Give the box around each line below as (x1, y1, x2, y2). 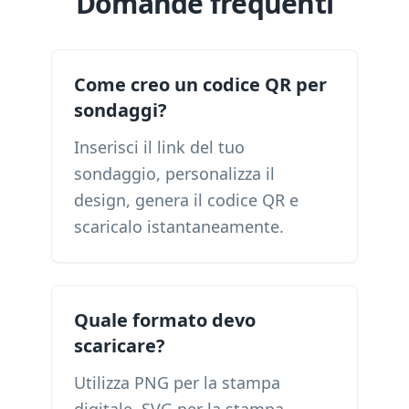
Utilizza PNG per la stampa (74, 372, 280, 393)
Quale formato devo (74, 308, 256, 332)
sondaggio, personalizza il (74, 163, 275, 184)
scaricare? (74, 333, 165, 358)
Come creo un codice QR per (74, 72, 327, 97)
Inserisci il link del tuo (74, 136, 245, 158)
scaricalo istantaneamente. (74, 215, 284, 237)
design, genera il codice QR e (74, 189, 299, 211)
